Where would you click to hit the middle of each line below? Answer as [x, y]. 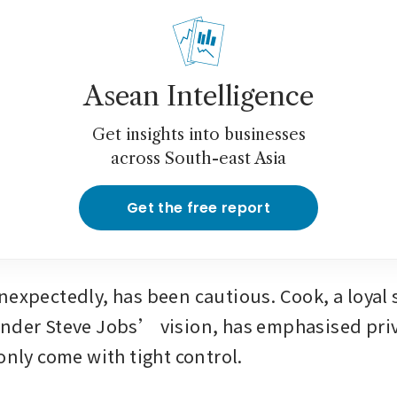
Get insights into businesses [198, 135]
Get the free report [198, 208]
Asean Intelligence [198, 97]
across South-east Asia [198, 159]
